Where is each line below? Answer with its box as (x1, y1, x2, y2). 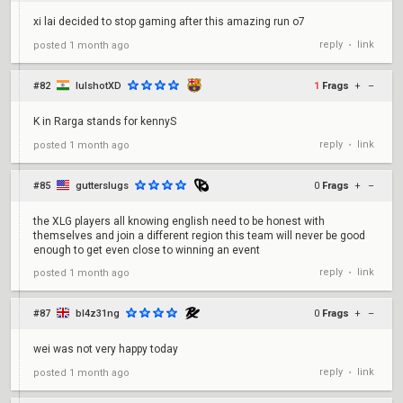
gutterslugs (76, 180, 129, 192)
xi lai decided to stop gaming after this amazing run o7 (33, 15, 305, 28)
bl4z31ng (76, 308, 120, 319)
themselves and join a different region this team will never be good (33, 229, 365, 242)
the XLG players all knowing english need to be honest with (33, 215, 325, 228)
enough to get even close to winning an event (33, 244, 260, 256)
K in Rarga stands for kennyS (33, 115, 176, 128)
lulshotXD (76, 80, 121, 92)
